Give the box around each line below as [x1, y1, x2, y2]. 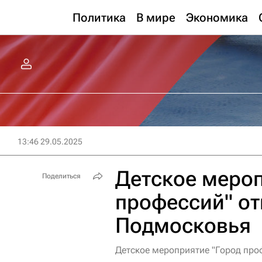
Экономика [186, 11, 248, 25]
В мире [136, 11, 175, 25]
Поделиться [42, 172, 81, 180]
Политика [73, 11, 126, 25]
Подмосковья [115, 213, 251, 238]
